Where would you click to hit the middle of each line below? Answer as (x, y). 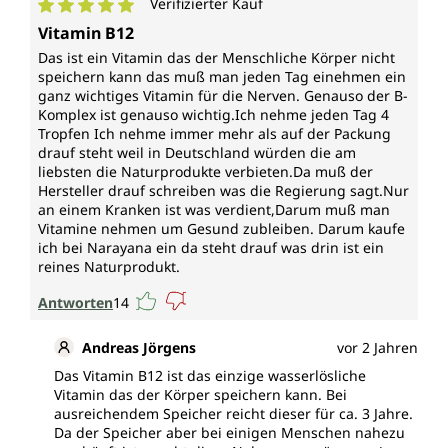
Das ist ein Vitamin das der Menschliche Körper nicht (216, 58)
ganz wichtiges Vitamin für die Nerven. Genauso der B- (223, 96)
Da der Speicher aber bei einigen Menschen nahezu (229, 433)
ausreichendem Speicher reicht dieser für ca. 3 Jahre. (233, 414)
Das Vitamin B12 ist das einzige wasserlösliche (210, 376)
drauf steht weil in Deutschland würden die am (197, 153)
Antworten (75, 302)
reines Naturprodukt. (109, 267)
